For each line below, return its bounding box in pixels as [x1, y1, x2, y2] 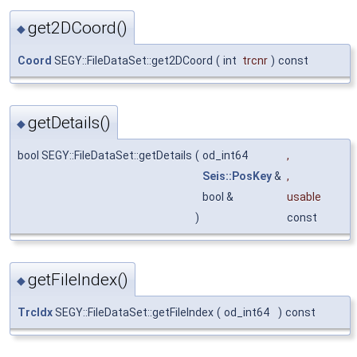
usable [287, 190, 321, 203]
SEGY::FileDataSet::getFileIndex [53, 306, 214, 320]
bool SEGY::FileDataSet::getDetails [18, 149, 192, 162]
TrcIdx [18, 306, 53, 320]
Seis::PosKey [202, 170, 272, 182]
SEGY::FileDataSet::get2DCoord [52, 53, 213, 67]
